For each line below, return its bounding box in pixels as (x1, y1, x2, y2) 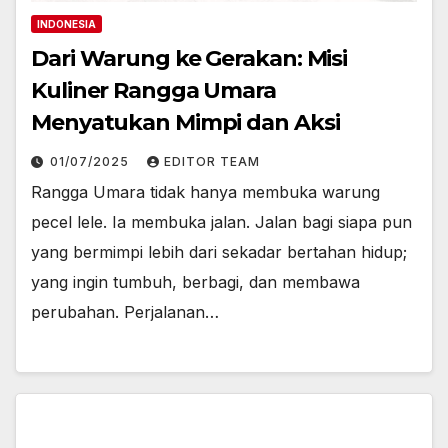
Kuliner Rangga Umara (31, 76, 276, 104)
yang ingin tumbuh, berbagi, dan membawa (31, 271, 360, 292)
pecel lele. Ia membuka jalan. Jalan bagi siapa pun (31, 211, 412, 232)
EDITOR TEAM (164, 153, 260, 169)
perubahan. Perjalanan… (31, 301, 219, 322)
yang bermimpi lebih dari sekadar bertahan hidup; (31, 241, 407, 262)
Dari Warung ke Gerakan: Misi (31, 44, 348, 72)
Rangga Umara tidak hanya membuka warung (31, 181, 380, 202)
